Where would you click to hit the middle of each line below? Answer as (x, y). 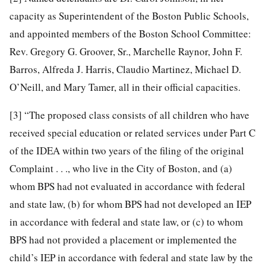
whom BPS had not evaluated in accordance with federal (127, 186)
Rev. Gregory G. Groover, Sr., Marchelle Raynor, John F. (126, 51)
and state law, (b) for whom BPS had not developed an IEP (130, 204)
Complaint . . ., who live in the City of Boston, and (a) (121, 168)
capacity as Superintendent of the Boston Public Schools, (129, 15)
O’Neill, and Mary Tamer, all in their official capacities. (125, 87)
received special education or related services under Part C (132, 132)
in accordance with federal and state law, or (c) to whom (126, 221)
